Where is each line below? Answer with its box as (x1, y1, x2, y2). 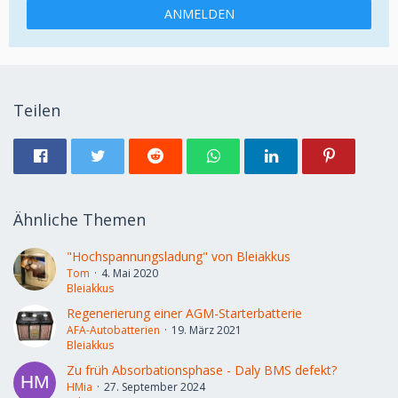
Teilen (13, 99, 60, 121)
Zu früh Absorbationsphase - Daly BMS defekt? (67, 362, 337, 378)
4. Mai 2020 (101, 266, 158, 281)
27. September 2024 (104, 379, 205, 394)
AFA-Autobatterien (67, 322, 160, 338)
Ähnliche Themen (13, 209, 146, 230)
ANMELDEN (163, 4, 235, 22)
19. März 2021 (171, 322, 242, 338)
